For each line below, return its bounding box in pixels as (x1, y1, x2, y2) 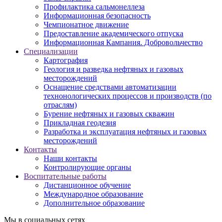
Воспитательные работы (24, 171, 107, 180)
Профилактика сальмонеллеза (44, 2, 145, 11)
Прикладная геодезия (44, 118, 116, 127)
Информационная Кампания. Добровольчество (44, 38, 203, 47)
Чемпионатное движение (44, 20, 129, 29)
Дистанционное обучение (44, 180, 131, 189)
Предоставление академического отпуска (44, 29, 183, 38)
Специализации (24, 47, 78, 55)
